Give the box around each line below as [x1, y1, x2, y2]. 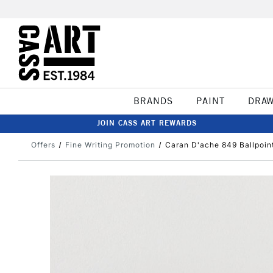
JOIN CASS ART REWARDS [97, 118, 197, 127]
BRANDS [133, 95, 173, 107]
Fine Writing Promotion [65, 140, 155, 149]
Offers [31, 140, 55, 149]
